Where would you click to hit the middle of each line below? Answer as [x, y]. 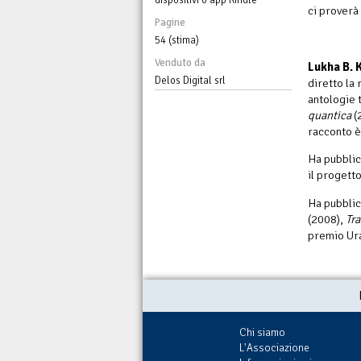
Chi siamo [262, 332]
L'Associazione [274, 347]
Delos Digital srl [190, 80]
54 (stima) [177, 40]
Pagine [170, 22]
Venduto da [180, 62]
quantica [330, 115]
